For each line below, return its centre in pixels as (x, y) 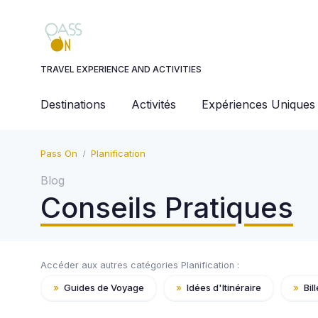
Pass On (59, 153)
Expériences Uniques (258, 104)
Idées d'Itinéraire (223, 287)
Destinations (73, 104)
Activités (154, 104)
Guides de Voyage (103, 287)
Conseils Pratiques (167, 208)
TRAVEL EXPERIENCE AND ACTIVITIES (121, 69)
